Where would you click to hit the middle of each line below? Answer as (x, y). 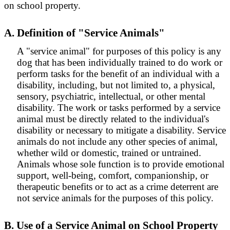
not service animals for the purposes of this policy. (115, 198)
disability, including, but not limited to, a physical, (116, 85)
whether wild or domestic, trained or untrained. (109, 153)
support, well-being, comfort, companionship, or (113, 175)
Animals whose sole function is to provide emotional (121, 164)
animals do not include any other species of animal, (117, 141)
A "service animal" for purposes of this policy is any (119, 51)
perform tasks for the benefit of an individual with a (118, 74)
